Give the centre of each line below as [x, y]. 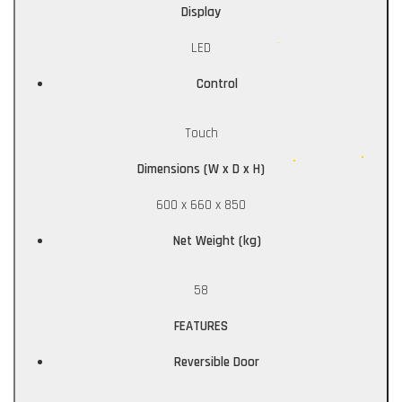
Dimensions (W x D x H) [201, 170]
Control [217, 84]
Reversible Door [217, 363]
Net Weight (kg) [217, 241]
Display [201, 13]
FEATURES [201, 327]
